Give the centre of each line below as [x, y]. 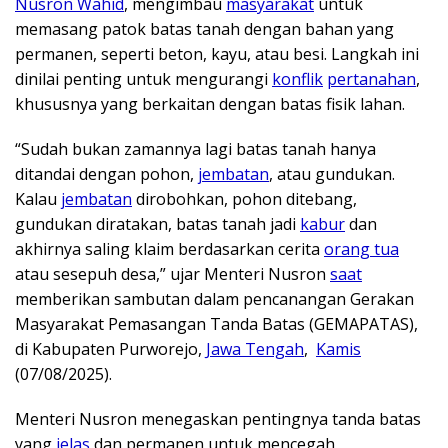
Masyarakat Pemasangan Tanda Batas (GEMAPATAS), [216, 323]
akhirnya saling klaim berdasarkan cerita [169, 248]
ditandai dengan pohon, [106, 173]
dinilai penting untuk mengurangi [143, 78]
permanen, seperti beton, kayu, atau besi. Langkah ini [217, 53]
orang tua [361, 248]
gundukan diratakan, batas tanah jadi [157, 223]
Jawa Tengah [255, 348]
